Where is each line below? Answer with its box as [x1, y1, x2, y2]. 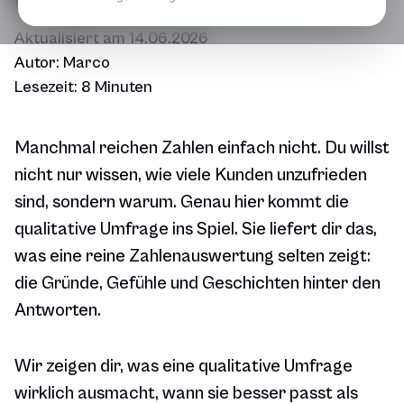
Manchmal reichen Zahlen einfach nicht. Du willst [14, 138, 390, 160]
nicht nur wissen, [14, 165, 145, 187]
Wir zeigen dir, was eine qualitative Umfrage [14, 356, 353, 378]
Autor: [14, 53, 63, 73]
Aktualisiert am [14, 29, 129, 49]
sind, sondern [14, 192, 119, 214]
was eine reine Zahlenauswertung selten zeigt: [14, 246, 371, 268]
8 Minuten [81, 78, 152, 97]
